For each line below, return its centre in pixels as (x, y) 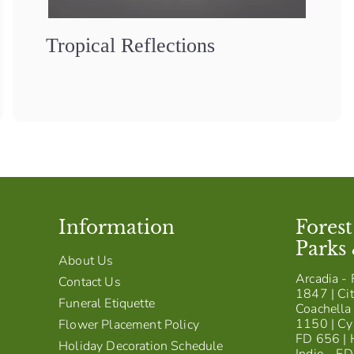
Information (117, 227)
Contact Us (90, 282)
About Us (86, 260)
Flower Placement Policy (129, 324)
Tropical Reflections (130, 45)
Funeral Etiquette (107, 303)
